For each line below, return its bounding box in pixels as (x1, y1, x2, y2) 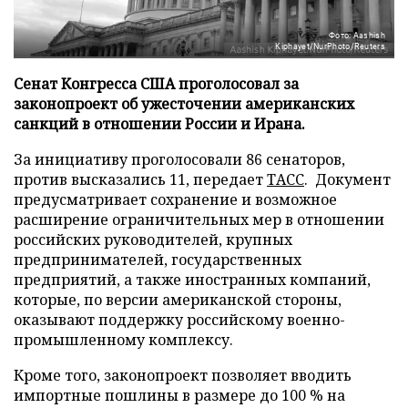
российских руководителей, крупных (14, 229, 292, 250)
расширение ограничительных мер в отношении (14, 209, 384, 229)
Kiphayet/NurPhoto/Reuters (275, 41, 385, 51)
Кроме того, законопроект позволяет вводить (14, 364, 352, 385)
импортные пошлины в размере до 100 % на (14, 384, 345, 405)
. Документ (304, 168, 391, 189)
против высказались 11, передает (14, 168, 267, 189)
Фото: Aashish (329, 30, 385, 40)
